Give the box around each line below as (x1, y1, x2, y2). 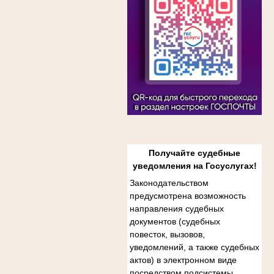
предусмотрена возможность (129, 190, 246, 201)
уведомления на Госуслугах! (132, 160, 257, 171)
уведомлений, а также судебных (129, 242, 259, 252)
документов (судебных (129, 216, 220, 226)
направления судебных (129, 203, 224, 213)
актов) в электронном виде (129, 254, 237, 265)
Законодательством (129, 177, 209, 188)
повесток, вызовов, (129, 229, 205, 239)
